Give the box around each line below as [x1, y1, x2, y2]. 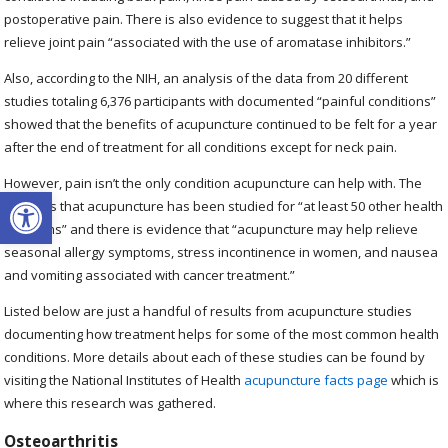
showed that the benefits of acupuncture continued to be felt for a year [4, 114, 438, 133]
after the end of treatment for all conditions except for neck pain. [4, 137, 398, 156]
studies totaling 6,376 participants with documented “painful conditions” [4, 91, 437, 110]
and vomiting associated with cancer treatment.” [4, 265, 296, 284]
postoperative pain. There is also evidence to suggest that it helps [4, 9, 404, 28]
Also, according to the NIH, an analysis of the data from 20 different [4, 68, 409, 87]
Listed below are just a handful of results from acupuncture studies [4, 301, 413, 320]
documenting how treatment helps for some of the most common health [4, 324, 440, 343]
